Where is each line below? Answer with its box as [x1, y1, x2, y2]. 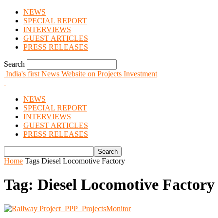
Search [4, 60, 25, 68]
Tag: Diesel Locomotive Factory [4, 176, 215, 194]
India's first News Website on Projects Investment [6, 70, 157, 78]
